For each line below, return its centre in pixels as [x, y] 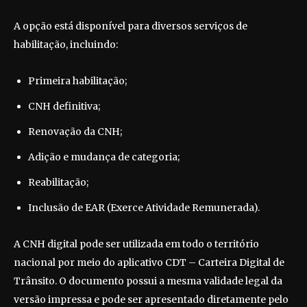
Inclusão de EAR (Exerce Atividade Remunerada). [144, 208]
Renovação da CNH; [75, 132]
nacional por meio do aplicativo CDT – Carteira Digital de [149, 263]
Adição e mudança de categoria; [104, 157]
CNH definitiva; [64, 107]
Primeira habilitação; [77, 81]
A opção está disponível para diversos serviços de [131, 26]
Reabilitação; [58, 183]
